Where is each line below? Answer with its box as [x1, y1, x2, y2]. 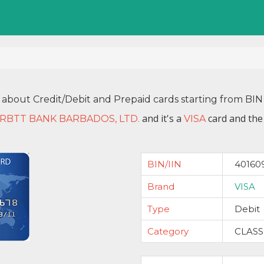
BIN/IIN [147, 159, 181, 170]
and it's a [139, 112, 184, 125]
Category [147, 226, 189, 237]
